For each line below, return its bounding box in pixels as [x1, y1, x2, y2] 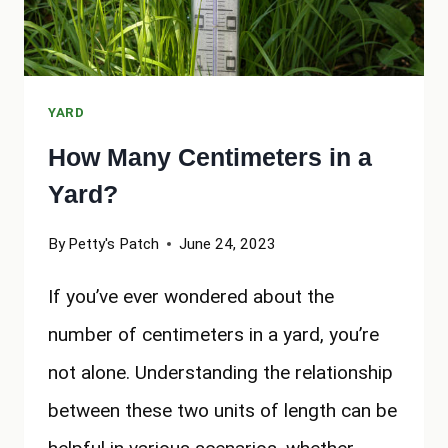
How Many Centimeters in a [48, 143, 372, 172]
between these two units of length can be [48, 398, 397, 422]
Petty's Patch [68, 234, 160, 253]
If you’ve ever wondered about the [48, 284, 334, 308]
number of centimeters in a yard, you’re [48, 322, 379, 346]
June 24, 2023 [179, 234, 277, 253]
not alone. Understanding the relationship [48, 360, 393, 384]
